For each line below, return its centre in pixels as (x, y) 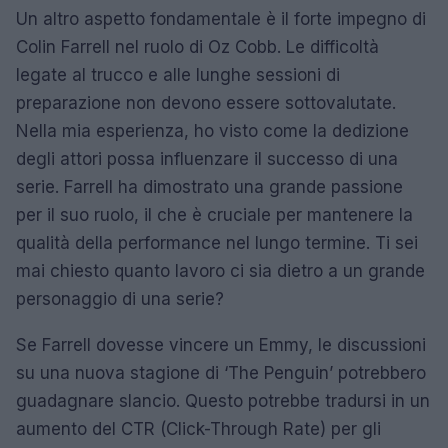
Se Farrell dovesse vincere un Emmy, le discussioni (221, 344)
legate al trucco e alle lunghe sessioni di (178, 74)
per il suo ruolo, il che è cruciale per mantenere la (214, 214)
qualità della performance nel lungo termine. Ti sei (217, 242)
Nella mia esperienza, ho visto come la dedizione (212, 130)
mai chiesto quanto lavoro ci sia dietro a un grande (220, 270)
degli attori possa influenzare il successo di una (207, 158)
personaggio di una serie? (120, 298)
